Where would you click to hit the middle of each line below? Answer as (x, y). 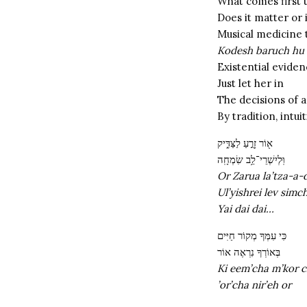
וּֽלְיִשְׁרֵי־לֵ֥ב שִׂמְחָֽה (251, 159)
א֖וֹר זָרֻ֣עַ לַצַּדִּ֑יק (245, 143)
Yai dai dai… (246, 209)
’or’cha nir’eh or (254, 285)
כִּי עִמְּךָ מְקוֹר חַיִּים (252, 235)
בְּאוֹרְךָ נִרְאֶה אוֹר (249, 252)
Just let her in (250, 83)
